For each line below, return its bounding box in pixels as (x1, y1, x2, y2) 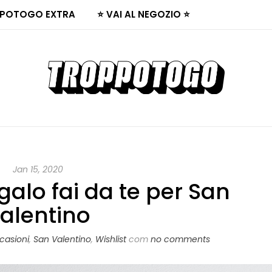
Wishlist (95, 233, 126, 245)
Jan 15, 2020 (12, 163, 63, 175)
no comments (150, 233, 210, 245)
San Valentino (33, 233, 91, 245)
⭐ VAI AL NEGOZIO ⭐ (97, 8, 190, 21)
